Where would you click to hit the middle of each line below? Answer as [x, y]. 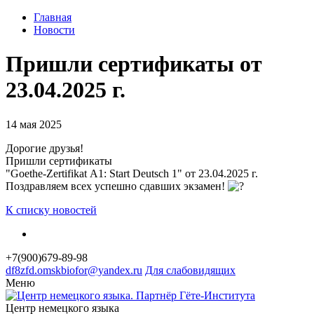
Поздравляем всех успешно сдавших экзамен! [117, 186]
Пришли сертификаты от [134, 64]
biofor [74, 270]
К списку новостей [51, 210]
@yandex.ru [115, 270]
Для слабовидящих [190, 270]
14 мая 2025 [34, 124]
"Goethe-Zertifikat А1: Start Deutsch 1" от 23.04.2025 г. [132, 173]
